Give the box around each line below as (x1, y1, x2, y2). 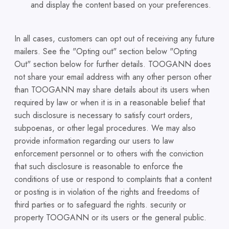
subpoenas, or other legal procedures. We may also (14, 122, 196, 134)
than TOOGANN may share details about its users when (14, 84, 210, 96)
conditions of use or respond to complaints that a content (14, 173, 212, 185)
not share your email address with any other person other (14, 71, 212, 83)
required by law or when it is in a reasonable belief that (14, 97, 205, 108)
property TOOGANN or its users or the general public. (14, 212, 207, 223)
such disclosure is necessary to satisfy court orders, (14, 109, 193, 121)
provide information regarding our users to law (14, 135, 174, 147)
